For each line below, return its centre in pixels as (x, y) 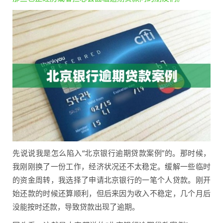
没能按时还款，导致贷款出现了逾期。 (76, 207)
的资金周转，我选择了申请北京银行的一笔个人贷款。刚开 (111, 180)
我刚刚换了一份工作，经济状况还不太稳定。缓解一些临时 (111, 167)
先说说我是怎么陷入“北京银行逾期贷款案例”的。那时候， (111, 153)
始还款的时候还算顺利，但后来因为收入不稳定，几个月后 (111, 193)
